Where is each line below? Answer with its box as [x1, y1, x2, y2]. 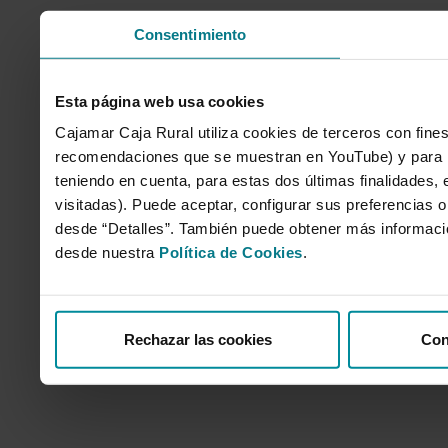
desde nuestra [55, 243, 159, 261]
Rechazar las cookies [123, 330, 272, 348]
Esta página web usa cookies [55, 92, 264, 110]
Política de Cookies [159, 243, 303, 261]
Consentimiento [133, 25, 247, 43]
